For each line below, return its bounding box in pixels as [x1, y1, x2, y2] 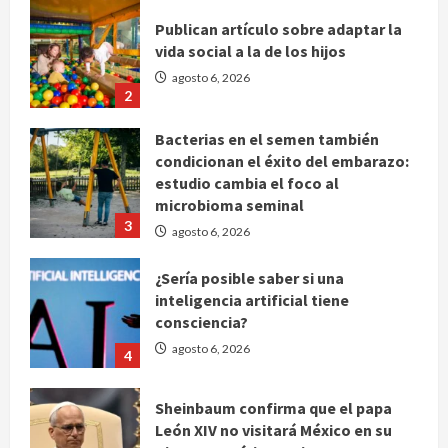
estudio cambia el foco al [155, 172, 339, 193]
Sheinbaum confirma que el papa [155, 397, 392, 418]
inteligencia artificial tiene [155, 289, 349, 310]
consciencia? [155, 311, 248, 332]
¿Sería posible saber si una [155, 267, 344, 288]
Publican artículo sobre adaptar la [155, 18, 402, 39]
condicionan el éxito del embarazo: [155, 150, 409, 171]
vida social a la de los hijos [155, 40, 346, 61]
